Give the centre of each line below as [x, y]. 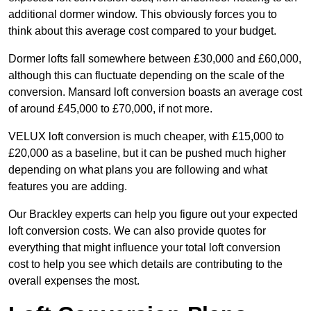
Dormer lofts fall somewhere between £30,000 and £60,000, [155, 59]
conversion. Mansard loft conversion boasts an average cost [155, 92]
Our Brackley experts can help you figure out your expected [153, 215]
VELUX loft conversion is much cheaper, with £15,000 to [146, 137]
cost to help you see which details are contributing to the [145, 264]
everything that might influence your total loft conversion [144, 248]
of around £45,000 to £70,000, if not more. [110, 109]
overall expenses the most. [74, 281]
